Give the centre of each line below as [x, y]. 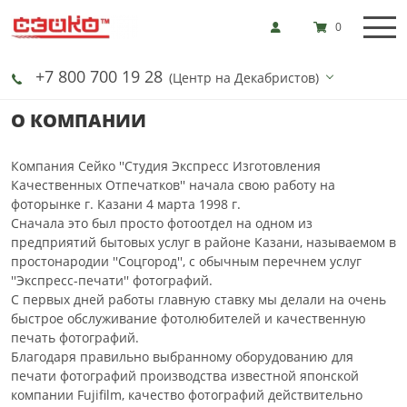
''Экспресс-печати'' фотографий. [112, 280]
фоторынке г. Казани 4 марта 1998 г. [126, 204]
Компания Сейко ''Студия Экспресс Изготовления [166, 166]
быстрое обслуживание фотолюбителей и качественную [189, 318]
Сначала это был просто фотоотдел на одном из [162, 223]
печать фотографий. [75, 338]
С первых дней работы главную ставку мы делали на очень [199, 299]
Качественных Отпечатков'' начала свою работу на [173, 185]
